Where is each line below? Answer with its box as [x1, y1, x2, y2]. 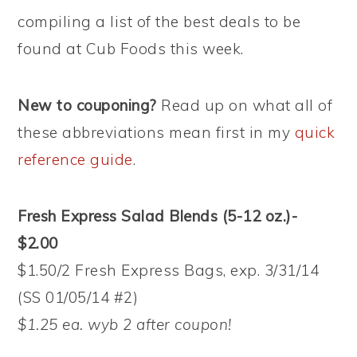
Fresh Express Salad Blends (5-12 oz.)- [18, 206, 298, 226]
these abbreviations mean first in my [18, 123, 295, 142]
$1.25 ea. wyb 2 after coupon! [18, 315, 232, 334]
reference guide [18, 150, 133, 169]
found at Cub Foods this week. [18, 39, 244, 58]
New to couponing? [18, 96, 157, 115]
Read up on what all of [156, 96, 333, 115]
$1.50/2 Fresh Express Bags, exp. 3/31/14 [18, 261, 320, 280]
